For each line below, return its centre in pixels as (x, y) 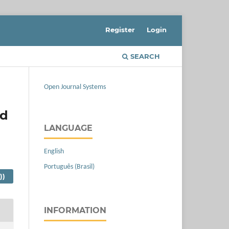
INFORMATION (75, 210)
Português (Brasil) (69, 167)
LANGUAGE (68, 128)
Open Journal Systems (75, 87)
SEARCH (144, 56)
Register (120, 29)
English (54, 151)
